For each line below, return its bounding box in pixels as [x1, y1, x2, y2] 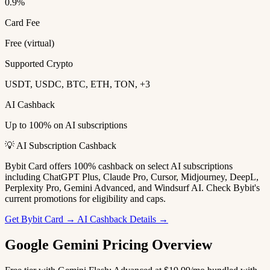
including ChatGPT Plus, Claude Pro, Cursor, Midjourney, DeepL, [5, 172, 259, 183]
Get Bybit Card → [5, 214, 77, 225]
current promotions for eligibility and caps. [5, 193, 166, 204]
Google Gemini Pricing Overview [5, 237, 212, 253]
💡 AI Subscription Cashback [5, 140, 116, 151]
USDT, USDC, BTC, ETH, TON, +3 [5, 79, 150, 90]
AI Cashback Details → [77, 214, 168, 225]
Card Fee [5, 17, 40, 28]
